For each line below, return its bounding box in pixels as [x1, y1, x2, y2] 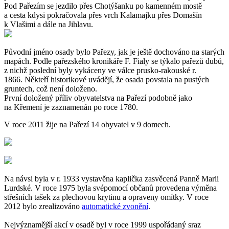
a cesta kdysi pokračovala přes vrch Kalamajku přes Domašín [4, 11, 202, 20]
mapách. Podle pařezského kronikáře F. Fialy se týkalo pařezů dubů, [4, 57, 224, 66]
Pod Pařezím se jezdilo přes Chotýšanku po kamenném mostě [4, 2, 202, 11]
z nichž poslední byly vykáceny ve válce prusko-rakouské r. [4, 66, 196, 75]
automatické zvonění [82, 202, 148, 211]
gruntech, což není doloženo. [4, 84, 97, 94]
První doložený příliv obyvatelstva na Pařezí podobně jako [4, 94, 192, 103]
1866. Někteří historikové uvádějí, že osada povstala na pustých [4, 75, 209, 84]
